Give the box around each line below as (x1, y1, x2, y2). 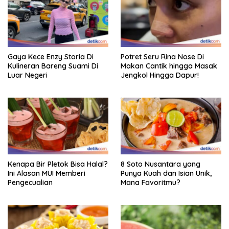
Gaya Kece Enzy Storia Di (8, 52, 94, 61)
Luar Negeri (8, 70, 48, 80)
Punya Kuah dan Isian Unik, (121, 168, 212, 178)
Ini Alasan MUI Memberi (8, 168, 85, 178)
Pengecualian (8, 177, 53, 187)
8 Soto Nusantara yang (121, 159, 200, 169)
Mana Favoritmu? (121, 177, 180, 187)
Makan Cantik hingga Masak (121, 61, 217, 71)
